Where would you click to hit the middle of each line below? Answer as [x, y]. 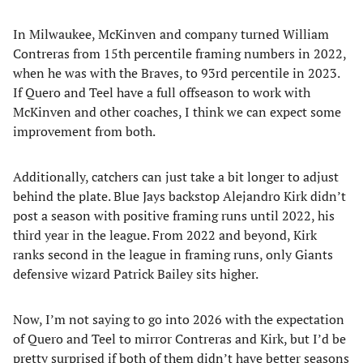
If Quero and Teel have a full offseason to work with [162, 92]
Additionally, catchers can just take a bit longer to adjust [176, 177]
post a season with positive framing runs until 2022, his [174, 216]
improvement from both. [84, 131]
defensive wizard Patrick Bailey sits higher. [136, 274]
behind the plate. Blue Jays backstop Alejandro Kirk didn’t [179, 196]
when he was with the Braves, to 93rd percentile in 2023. [176, 73]
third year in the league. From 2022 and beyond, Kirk [165, 235]
